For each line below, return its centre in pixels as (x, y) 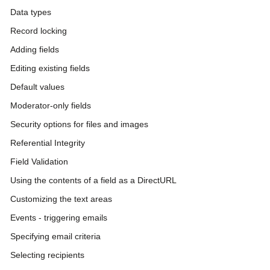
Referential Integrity (48, 143)
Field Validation (39, 162)
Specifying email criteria (55, 237)
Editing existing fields (50, 68)
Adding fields (35, 50)
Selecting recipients (47, 255)
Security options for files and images (79, 124)
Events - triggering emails (59, 218)
